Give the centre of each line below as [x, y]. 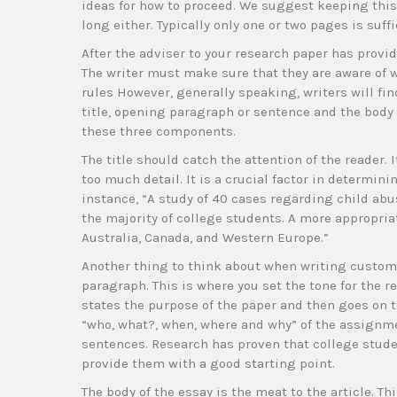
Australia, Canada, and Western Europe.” [205, 237]
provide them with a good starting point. [208, 363]
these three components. [159, 131]
